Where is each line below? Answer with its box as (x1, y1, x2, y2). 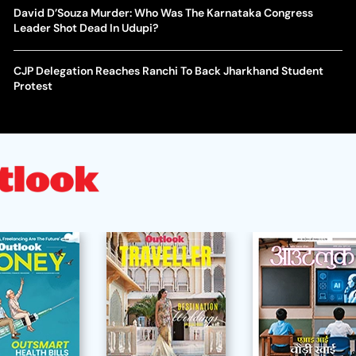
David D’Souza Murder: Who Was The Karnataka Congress (13, 6, 313, 20)
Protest (13, 79, 52, 93)
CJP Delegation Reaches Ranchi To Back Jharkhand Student (13, 64, 323, 78)
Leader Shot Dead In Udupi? (13, 21, 158, 35)
